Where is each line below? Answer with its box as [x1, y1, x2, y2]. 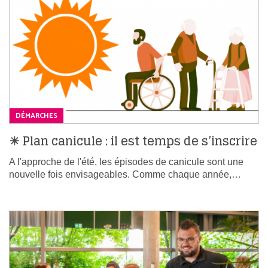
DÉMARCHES [16, 110, 57, 122]
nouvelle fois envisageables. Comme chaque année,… [9, 169, 241, 180]
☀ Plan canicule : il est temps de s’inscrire [9, 130, 257, 153]
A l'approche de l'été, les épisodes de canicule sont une [9, 157, 243, 167]
